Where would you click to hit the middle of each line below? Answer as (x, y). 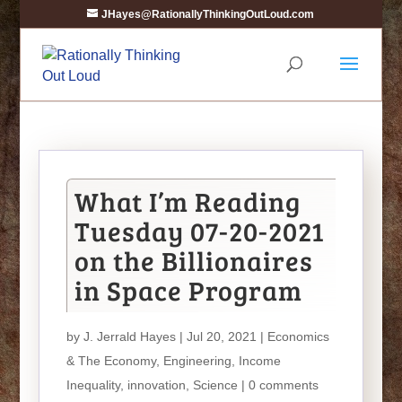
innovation (156, 385)
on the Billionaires (193, 260)
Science (215, 385)
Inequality (93, 385)
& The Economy (111, 361)
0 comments (283, 385)
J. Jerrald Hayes (129, 336)
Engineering (197, 361)
